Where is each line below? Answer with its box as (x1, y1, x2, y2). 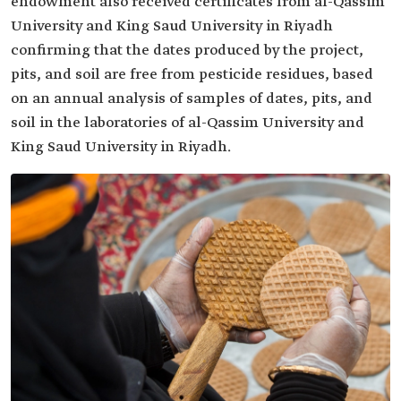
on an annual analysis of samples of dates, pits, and (11, 90, 372, 109)
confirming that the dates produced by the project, (11, 41, 363, 61)
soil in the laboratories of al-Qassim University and (11, 114, 364, 133)
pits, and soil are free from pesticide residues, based (11, 65, 373, 85)
